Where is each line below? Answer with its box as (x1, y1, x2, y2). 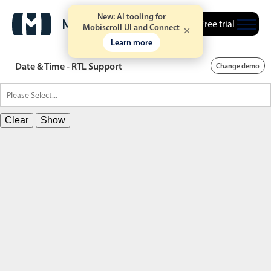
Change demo (216, 61, 260, 70)
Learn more (110, 37, 152, 48)
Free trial (200, 18, 235, 30)
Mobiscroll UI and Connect (83, 22, 180, 33)
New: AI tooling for (97, 11, 166, 22)
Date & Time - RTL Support (15, 60, 122, 72)
